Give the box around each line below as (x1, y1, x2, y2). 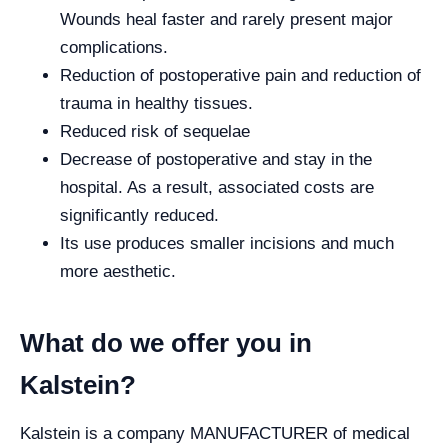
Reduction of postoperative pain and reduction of (60, 66, 421, 85)
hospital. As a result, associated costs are (60, 178, 374, 197)
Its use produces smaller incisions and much (60, 234, 394, 253)
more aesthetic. (60, 262, 176, 281)
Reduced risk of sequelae (60, 122, 250, 141)
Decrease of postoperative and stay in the (60, 150, 372, 169)
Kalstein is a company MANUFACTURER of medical (20, 424, 410, 443)
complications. (60, 38, 168, 57)
